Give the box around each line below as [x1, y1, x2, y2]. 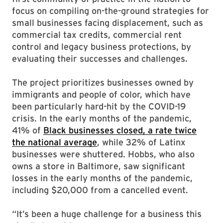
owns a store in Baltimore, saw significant [12, 161, 185, 171]
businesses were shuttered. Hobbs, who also [12, 149, 195, 159]
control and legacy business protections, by [12, 41, 191, 52]
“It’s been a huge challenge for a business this [12, 209, 202, 219]
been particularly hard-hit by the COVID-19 [12, 101, 186, 111]
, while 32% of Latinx [97, 137, 186, 147]
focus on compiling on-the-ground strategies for [12, 5, 209, 16]
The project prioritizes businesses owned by [12, 77, 194, 88]
